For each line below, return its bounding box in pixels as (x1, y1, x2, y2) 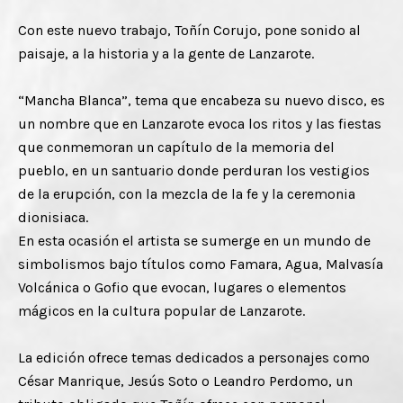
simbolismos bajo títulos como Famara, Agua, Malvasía (18, 255, 383, 273)
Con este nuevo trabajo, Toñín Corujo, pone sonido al (18, 21, 361, 39)
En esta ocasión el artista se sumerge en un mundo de (18, 231, 371, 249)
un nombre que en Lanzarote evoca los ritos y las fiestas (18, 114, 381, 132)
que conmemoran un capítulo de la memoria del (18, 138, 335, 156)
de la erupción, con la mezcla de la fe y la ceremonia (18, 184, 355, 202)
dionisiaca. (18, 208, 88, 226)
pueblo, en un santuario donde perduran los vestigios (18, 161, 370, 179)
